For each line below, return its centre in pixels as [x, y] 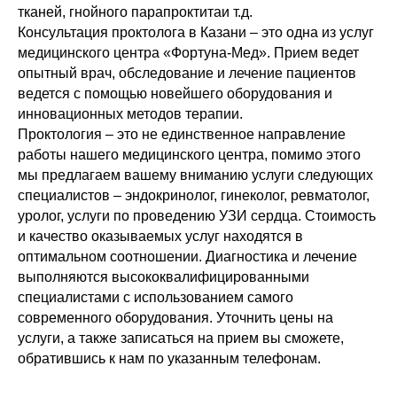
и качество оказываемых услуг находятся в [160, 236]
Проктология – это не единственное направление [182, 134]
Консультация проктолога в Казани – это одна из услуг [196, 32]
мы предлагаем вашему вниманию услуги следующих [195, 175]
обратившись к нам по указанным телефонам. [169, 358]
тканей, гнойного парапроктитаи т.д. [135, 12]
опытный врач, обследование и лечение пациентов [187, 73]
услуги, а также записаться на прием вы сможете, [181, 338]
